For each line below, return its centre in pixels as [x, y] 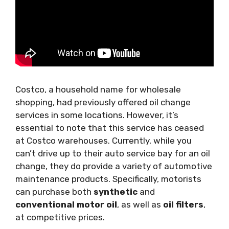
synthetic [116, 191]
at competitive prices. [60, 217]
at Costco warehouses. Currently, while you [104, 140]
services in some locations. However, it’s [97, 115]
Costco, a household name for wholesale [98, 89]
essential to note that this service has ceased [110, 128]
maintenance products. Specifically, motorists [108, 179]
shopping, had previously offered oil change [103, 102]
